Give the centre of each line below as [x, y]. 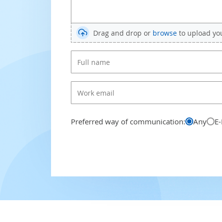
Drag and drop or [123, 33]
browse [165, 33]
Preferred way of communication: [128, 121]
